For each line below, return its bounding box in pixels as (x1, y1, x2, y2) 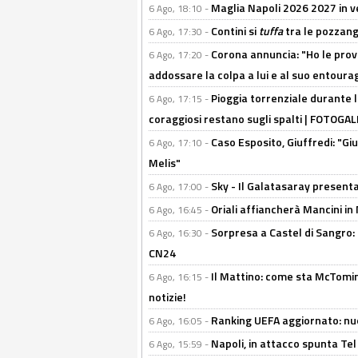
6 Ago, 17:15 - (149, 91, 211, 106)
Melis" (149, 154, 181, 171)
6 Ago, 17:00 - (149, 179, 211, 194)
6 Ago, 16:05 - (149, 313, 211, 328)
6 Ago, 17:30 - (149, 24, 211, 39)
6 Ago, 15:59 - (149, 336, 211, 352)
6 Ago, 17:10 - (149, 135, 211, 150)
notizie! (149, 288, 186, 305)
